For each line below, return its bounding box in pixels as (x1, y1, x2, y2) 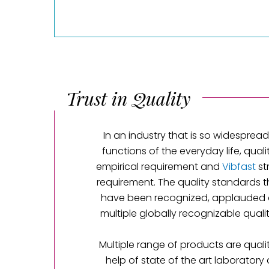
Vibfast (222, 160, 256, 174)
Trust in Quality (66, 86, 190, 111)
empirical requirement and (96, 160, 222, 174)
